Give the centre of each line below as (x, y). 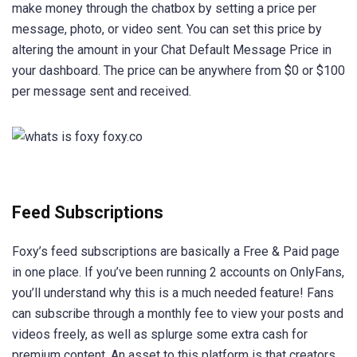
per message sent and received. (102, 92)
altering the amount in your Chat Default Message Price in (172, 50)
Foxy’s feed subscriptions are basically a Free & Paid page (176, 251)
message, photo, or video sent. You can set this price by (167, 29)
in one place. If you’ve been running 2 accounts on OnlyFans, (178, 272)
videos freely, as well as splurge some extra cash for (160, 334)
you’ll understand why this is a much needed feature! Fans (173, 292)
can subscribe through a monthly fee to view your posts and (178, 313)
